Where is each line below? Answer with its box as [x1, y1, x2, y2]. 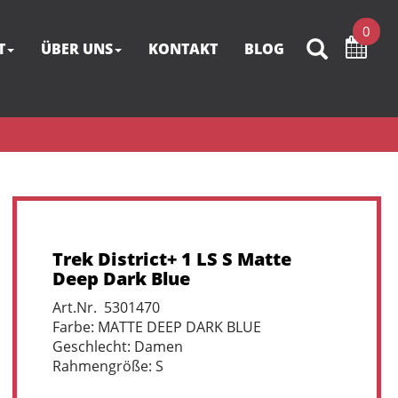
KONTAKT [148, 39, 218, 59]
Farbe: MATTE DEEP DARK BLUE [52, 317, 261, 337]
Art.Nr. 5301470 [52, 298, 160, 317]
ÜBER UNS [41, 39, 113, 59]
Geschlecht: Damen [52, 337, 183, 356]
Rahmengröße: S [52, 356, 163, 376]
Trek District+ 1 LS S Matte [52, 247, 291, 271]
